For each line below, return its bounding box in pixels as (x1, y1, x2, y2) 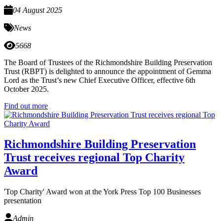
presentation (4, 196, 41, 205)
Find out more (4, 101, 48, 110)
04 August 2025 (12, 5, 62, 14)
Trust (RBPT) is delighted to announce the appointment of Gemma (4, 67, 211, 75)
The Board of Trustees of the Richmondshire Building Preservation (4, 58, 212, 67)
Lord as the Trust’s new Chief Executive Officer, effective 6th (4, 75, 195, 84)
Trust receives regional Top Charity (4, 151, 184, 164)
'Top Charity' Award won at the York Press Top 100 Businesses (4, 187, 201, 196)
